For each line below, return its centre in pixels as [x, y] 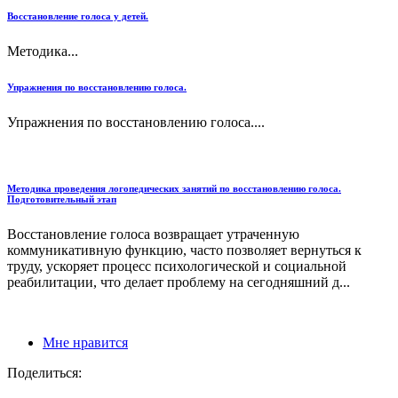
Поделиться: [44, 372]
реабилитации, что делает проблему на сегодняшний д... [179, 282]
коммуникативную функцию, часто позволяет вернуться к [184, 250]
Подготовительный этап [62, 199]
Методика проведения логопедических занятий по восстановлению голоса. [174, 188]
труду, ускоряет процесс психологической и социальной [177, 266]
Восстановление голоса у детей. [78, 16]
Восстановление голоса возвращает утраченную [153, 234]
